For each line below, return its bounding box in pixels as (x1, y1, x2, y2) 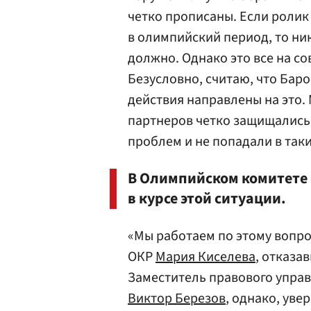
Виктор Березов (128, 289, 226, 308)
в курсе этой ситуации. (128, 187, 286, 210)
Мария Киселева (155, 247, 255, 267)
